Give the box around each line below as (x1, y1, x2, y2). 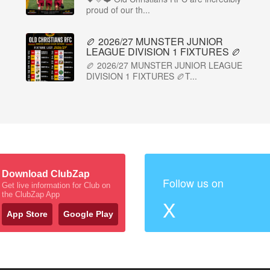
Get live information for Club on (2, 181, 110, 190)
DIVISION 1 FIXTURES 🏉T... (86, 70, 197, 82)
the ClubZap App (2, 190, 60, 199)
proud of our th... (86, 4, 150, 16)
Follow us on (163, 175, 224, 190)
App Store (7, 209, 48, 219)
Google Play (63, 209, 113, 219)
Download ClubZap (2, 169, 90, 179)
